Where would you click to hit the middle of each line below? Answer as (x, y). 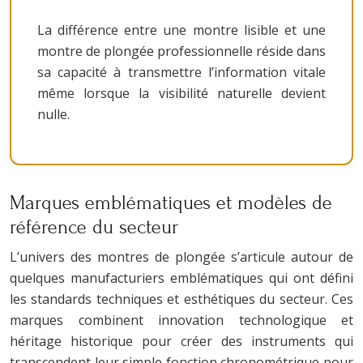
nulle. (53, 114)
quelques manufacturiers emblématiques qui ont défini (181, 278)
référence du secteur (94, 227)
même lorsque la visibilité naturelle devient (181, 93)
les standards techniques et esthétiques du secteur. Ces (181, 299)
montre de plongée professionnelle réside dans (181, 51)
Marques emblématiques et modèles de (171, 203)
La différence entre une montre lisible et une (181, 30)
